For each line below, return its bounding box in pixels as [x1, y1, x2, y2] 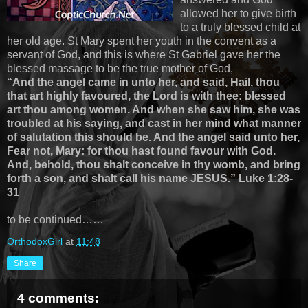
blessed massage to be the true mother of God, [7, 62, 233, 74]
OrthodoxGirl [7, 235, 63, 247]
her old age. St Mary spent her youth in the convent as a [7, 34, 276, 47]
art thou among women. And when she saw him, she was [7, 103, 300, 115]
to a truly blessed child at [180, 21, 300, 33]
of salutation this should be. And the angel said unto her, [7, 131, 300, 143]
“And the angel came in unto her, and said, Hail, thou [7, 76, 280, 88]
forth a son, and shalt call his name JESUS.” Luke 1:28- [7, 172, 293, 184]
